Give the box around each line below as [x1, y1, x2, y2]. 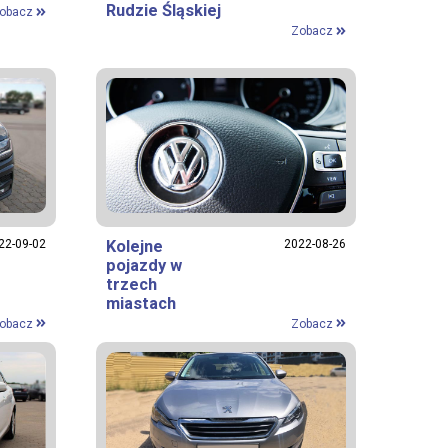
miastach [106, 293, 176, 313]
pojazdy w [106, 255, 182, 275]
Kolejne [106, 236, 163, 256]
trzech [106, 274, 157, 294]
